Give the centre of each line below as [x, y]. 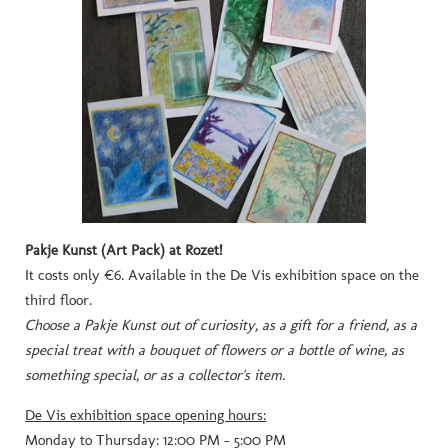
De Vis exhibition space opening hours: [145, 415]
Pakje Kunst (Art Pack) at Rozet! [123, 250]
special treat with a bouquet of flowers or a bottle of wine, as [214, 350]
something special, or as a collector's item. [155, 375]
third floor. [58, 300]
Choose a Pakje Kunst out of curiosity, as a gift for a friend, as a [221, 325]
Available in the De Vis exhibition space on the [273, 275]
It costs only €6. [74, 275]
